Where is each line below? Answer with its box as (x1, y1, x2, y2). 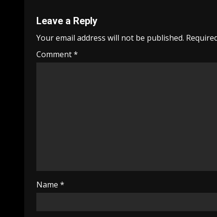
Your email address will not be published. (36, 32, 184, 43)
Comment (36, 49, 74, 60)
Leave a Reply (36, 15, 97, 27)
